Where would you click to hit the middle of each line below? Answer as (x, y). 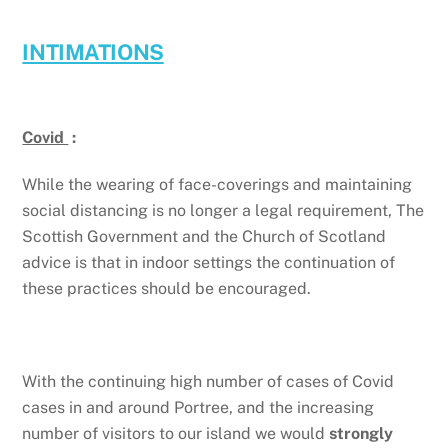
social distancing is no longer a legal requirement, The (223, 210)
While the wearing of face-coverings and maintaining (217, 184)
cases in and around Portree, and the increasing (198, 408)
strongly (361, 434)
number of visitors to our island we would (176, 434)
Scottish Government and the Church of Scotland (204, 236)
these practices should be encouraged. (167, 288)
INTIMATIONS (93, 52)
